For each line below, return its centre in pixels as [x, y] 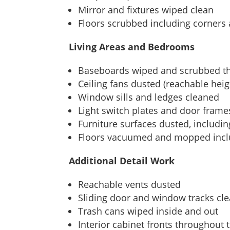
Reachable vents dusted [130, 184]
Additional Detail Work [122, 160]
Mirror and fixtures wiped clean [146, 9]
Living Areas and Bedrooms [132, 46]
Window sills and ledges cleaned [149, 97]
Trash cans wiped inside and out [148, 211]
